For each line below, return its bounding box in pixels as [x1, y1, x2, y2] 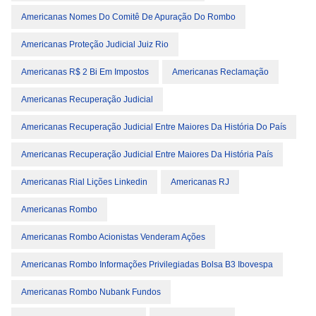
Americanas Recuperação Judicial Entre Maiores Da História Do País [21, 122, 286, 132]
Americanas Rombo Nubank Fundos [21, 287, 161, 297]
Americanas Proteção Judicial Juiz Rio [21, 39, 169, 49]
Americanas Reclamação [172, 67, 269, 77]
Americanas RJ [171, 177, 229, 187]
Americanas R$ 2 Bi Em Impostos [21, 67, 149, 77]
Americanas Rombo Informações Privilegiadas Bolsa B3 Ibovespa [21, 260, 273, 269]
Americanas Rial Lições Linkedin [21, 177, 147, 187]
